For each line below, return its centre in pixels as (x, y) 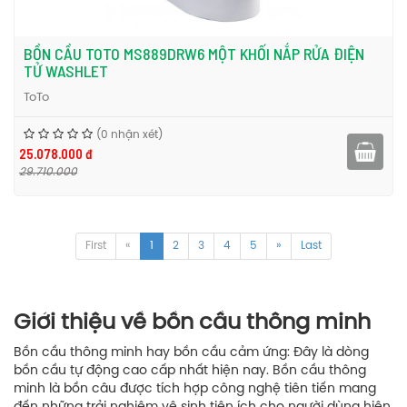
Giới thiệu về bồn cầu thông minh (192, 323)
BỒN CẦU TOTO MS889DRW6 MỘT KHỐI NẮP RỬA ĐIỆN (194, 54)
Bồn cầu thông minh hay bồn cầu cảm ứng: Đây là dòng (191, 353)
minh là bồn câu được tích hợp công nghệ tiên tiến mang (195, 389)
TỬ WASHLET (66, 71)
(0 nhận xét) (129, 135)
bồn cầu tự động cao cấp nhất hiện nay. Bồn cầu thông (190, 371)
